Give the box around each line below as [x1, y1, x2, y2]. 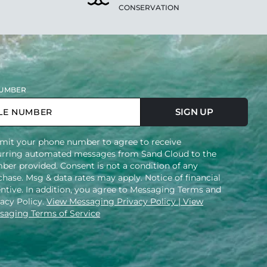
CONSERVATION [118, 3, 179, 12]
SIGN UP [175, 106, 213, 117]
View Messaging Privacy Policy [46, 196, 178, 207]
